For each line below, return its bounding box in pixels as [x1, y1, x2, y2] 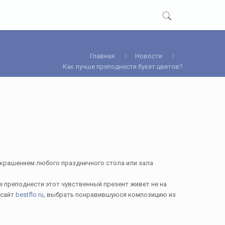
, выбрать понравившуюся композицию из [44, 191, 176, 198]
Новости [135, 52, 162, 60]
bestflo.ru [16, 191, 44, 198]
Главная [89, 52, 115, 60]
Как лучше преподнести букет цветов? [63, 63, 183, 70]
